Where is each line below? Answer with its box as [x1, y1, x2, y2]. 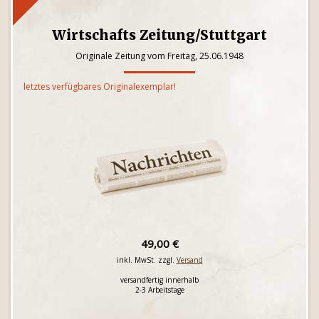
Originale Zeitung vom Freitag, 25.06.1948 [75, 50, 244, 62]
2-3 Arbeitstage [135, 285, 184, 295]
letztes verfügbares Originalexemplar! [23, 80, 176, 93]
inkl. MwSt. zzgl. [116, 255, 177, 265]
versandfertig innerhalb [120, 275, 199, 285]
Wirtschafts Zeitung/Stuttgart [52, 26, 267, 43]
